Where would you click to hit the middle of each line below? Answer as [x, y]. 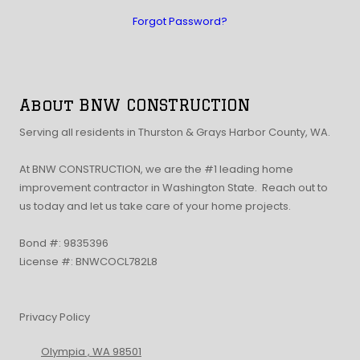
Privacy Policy [55, 317]
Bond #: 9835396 [64, 243]
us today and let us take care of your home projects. [156, 206]
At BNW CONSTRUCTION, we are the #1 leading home [156, 169]
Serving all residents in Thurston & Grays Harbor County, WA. [175, 132]
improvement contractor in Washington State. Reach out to [174, 187]
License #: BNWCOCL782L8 [88, 261]
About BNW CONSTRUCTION [135, 104]
